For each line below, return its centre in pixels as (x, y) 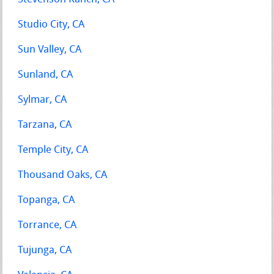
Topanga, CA (46, 200)
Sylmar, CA (43, 100)
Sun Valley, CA (50, 50)
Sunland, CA (46, 75)
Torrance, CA (47, 225)
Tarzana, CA (45, 125)
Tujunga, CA (45, 250)
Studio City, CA (51, 24)
